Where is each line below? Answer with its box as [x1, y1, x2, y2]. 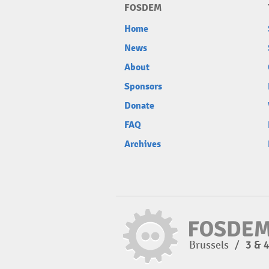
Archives [124, 138, 161, 150]
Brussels [189, 238, 231, 252]
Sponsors [124, 80, 162, 92]
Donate [124, 100, 154, 112]
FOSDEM [124, 2, 162, 14]
